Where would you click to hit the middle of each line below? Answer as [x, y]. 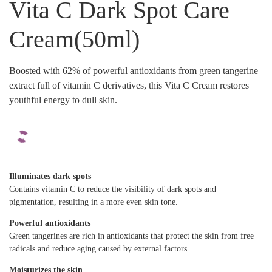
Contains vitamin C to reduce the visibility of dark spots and [113, 189]
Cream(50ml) [74, 39]
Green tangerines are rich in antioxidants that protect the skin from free [131, 236]
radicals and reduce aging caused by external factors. [99, 249]
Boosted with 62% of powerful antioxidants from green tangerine [134, 70]
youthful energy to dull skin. [63, 100]
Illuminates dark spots [50, 176]
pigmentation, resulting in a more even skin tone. [93, 202]
